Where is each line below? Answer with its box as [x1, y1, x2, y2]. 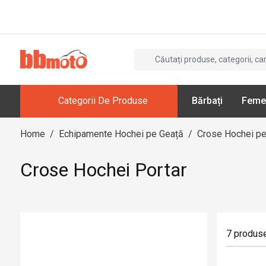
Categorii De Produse [58, 95, 148, 107]
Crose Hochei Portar [20, 158, 187, 181]
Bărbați [191, 95, 223, 107]
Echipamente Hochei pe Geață [59, 128, 183, 140]
